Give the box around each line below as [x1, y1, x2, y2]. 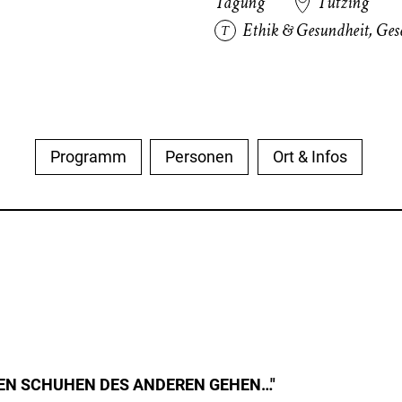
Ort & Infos [272, 147, 347, 166]
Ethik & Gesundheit [242, 19, 370, 42]
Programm [50, 147, 127, 166]
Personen [165, 147, 234, 166]
